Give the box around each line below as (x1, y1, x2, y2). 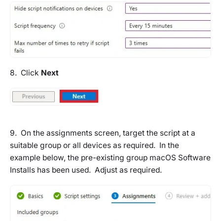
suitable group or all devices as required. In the (10, 141, 179, 150)
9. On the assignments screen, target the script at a (10, 128, 195, 138)
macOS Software (149, 153, 211, 163)
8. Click (10, 68, 41, 77)
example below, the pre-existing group (10, 153, 149, 163)
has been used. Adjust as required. (35, 165, 162, 175)
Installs (10, 165, 35, 175)
